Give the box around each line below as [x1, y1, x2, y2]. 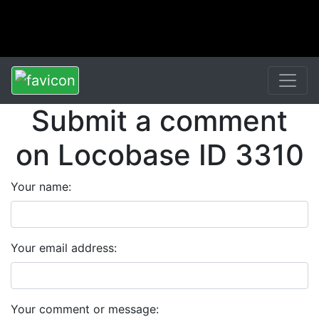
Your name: [11, 179, 71, 194]
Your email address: [11, 241, 117, 255]
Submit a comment [31, 103, 288, 138]
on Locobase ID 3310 [15, 137, 304, 172]
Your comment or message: [11, 302, 159, 316]
